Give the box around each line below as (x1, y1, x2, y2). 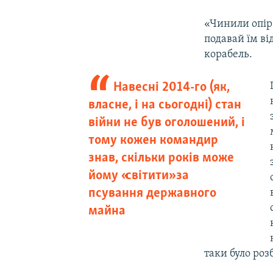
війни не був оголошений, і (88, 115, 245, 130)
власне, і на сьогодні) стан (88, 97, 241, 112)
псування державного (88, 186, 216, 200)
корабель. (204, 48, 253, 60)
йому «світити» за (88, 168, 189, 183)
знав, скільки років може (88, 151, 234, 165)
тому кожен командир (88, 133, 218, 147)
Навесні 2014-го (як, (113, 80, 230, 94)
